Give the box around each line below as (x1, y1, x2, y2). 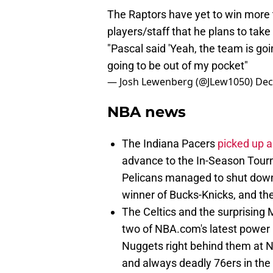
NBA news (107, 103, 186, 121)
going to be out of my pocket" (107, 59, 248, 73)
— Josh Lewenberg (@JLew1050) (107, 75, 255, 89)
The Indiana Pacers (122, 137, 215, 151)
